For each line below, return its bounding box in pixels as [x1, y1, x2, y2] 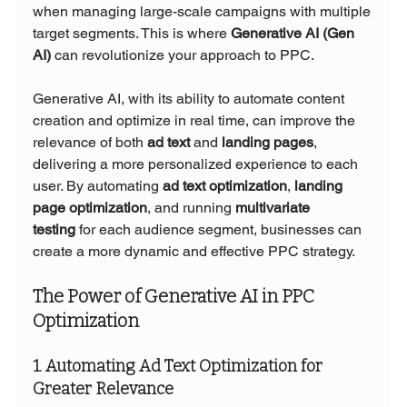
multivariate [234, 199, 313, 217]
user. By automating [32, 177, 163, 195]
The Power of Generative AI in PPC [32, 285, 318, 308]
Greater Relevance [32, 379, 174, 400]
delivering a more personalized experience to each [32, 155, 362, 174]
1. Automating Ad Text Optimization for [32, 356, 326, 377]
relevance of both [32, 134, 147, 152]
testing [32, 221, 75, 239]
